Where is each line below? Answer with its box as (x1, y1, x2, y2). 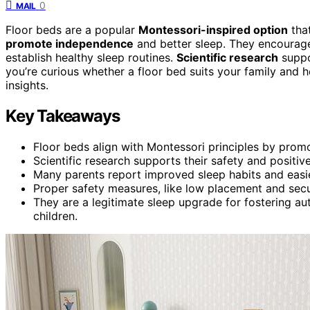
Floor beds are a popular (6, 22, 138, 37)
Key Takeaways (6, 105, 120, 126)
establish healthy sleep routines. (6, 50, 176, 64)
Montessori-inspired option (138, 22, 288, 37)
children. (33, 208, 77, 223)
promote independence (6, 36, 134, 51)
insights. (6, 77, 48, 92)
